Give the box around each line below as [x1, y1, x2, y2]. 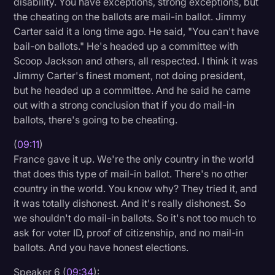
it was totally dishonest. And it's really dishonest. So [14, 196, 246, 209]
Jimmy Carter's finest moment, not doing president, [14, 69, 246, 82]
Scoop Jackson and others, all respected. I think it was [14, 54, 258, 67]
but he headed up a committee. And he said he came [14, 83, 251, 96]
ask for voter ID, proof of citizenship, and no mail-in [14, 226, 244, 239]
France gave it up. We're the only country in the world [14, 152, 255, 165]
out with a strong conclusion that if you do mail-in [14, 98, 235, 111]
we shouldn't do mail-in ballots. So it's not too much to [14, 211, 257, 224]
